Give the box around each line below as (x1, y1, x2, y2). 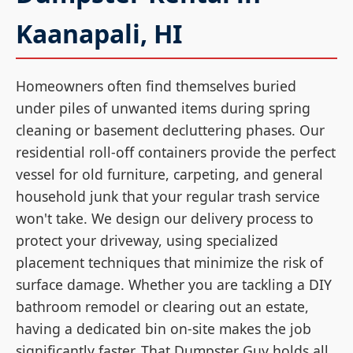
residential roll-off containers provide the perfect (16, 142, 336, 162)
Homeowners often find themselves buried (16, 76, 296, 95)
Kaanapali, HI (16, 16, 182, 50)
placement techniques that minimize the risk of (16, 252, 323, 272)
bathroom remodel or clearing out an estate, (16, 296, 309, 316)
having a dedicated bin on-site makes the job (16, 318, 311, 338)
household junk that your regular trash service (16, 186, 320, 206)
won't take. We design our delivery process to (16, 208, 314, 228)
